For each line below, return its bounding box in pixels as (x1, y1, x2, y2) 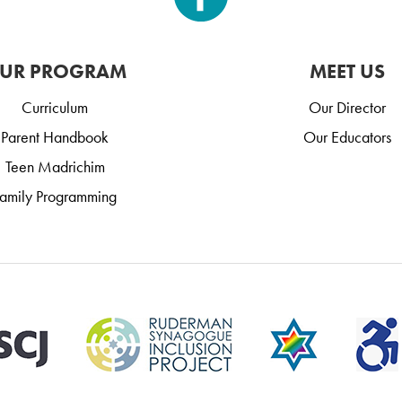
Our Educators (303, 127, 391, 148)
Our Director (309, 97, 386, 118)
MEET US (310, 58, 385, 85)
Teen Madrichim (4, 156, 105, 178)
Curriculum (22, 97, 88, 118)
